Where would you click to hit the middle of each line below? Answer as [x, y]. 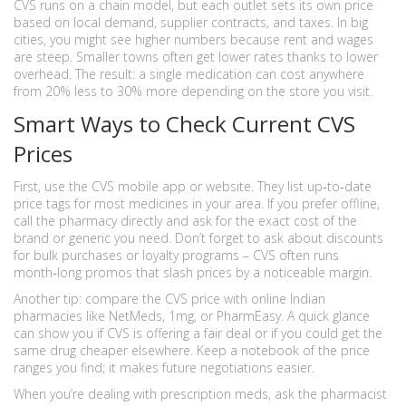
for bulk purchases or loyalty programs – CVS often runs [176, 255]
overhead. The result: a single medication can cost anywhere [189, 74]
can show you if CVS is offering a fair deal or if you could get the [198, 333]
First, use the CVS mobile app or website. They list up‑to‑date [193, 186]
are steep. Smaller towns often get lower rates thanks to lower [196, 57]
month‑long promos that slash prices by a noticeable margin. [193, 272]
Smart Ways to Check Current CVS [184, 124]
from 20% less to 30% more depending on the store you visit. [193, 91]
